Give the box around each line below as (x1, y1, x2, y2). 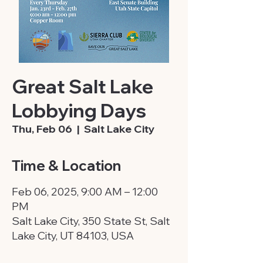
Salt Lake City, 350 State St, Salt (12, 214, 170, 228)
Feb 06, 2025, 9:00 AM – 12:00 (12, 185, 158, 198)
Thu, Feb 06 (12, 122, 72, 136)
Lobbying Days (12, 99, 146, 122)
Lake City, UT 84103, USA (12, 229, 134, 242)
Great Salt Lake (12, 75, 153, 98)
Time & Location (12, 157, 121, 174)
